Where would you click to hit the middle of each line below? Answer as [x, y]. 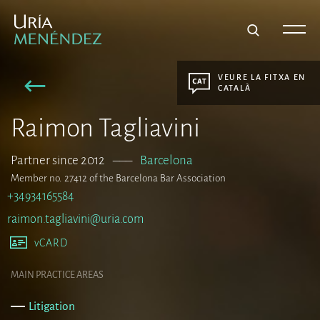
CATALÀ [235, 88]
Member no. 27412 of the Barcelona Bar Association [118, 179]
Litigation [52, 306]
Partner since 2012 [58, 161]
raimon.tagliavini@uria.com [75, 219]
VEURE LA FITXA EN [262, 77]
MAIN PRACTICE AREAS [57, 274]
